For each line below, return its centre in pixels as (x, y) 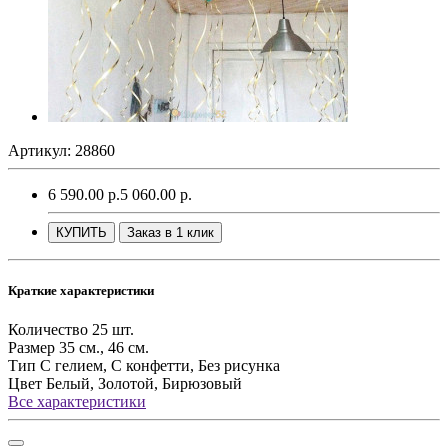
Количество (48, 330)
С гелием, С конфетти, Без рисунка (160, 366)
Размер (31, 348)
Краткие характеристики (81, 291)
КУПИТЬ (81, 232)
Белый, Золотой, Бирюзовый (144, 384)
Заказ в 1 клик (170, 232)
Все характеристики (77, 402)
